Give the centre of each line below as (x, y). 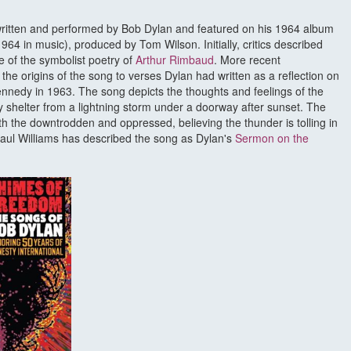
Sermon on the (272, 138)
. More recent (247, 60)
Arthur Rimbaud (175, 60)
